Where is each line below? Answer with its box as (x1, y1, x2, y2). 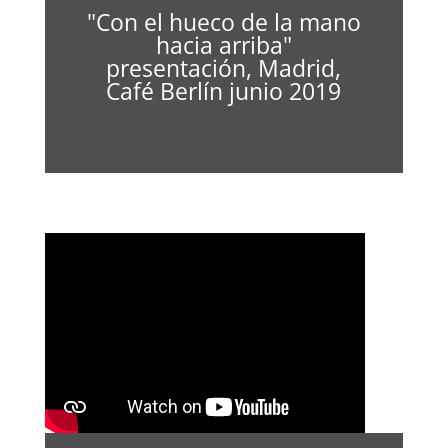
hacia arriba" (155, 29, 292, 61)
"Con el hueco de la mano (86, 6, 361, 38)
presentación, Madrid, (106, 52, 342, 84)
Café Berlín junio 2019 (106, 75, 342, 107)
